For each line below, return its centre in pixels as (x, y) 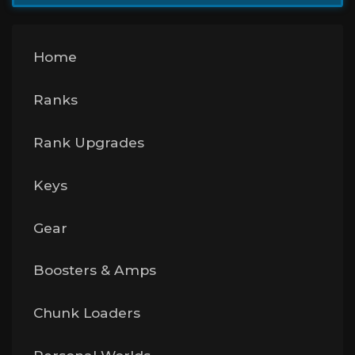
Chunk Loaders (86, 313)
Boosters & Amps (94, 270)
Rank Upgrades (88, 143)
